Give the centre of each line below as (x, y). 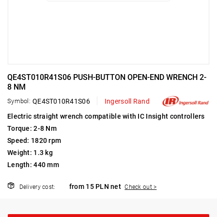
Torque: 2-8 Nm (32, 129)
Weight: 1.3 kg (30, 153)
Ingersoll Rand (127, 101)
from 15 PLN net (96, 187)
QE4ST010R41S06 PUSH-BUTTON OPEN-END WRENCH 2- (107, 77)
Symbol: (19, 101)
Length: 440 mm (33, 165)
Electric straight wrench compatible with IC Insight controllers (106, 116)
